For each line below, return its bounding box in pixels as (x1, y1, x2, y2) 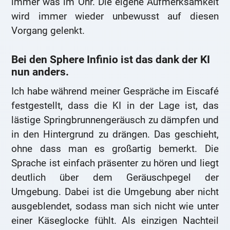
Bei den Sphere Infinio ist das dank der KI (11, 53, 210, 66)
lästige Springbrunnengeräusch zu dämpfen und (11, 113, 219, 126)
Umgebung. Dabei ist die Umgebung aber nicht (11, 185, 219, 198)
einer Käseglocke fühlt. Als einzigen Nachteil (11, 214, 219, 226)
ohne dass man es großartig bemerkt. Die (11, 142, 219, 155)
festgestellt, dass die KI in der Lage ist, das (11, 99, 219, 111)
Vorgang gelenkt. (11, 24, 85, 36)
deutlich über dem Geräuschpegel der (11, 171, 219, 183)
